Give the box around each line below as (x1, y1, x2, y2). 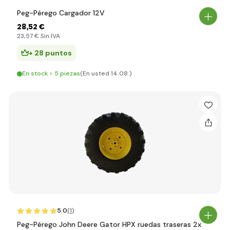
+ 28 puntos (29, 48, 72, 57)
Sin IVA (39, 32, 60, 40)
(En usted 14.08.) (80, 69, 132, 78)
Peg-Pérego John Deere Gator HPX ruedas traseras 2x (17, 220, 201, 229)
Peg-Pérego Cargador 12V (17, 8, 105, 17)
